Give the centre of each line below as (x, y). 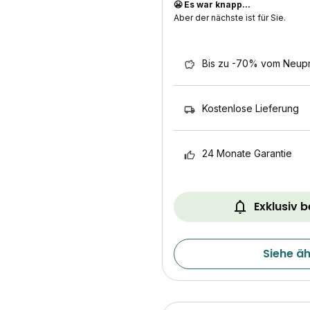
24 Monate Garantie (247, 153)
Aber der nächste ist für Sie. (230, 18)
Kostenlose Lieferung (250, 108)
